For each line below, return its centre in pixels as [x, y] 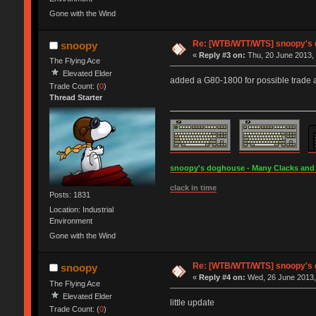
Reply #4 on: [223, 277]
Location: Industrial [81, 210]
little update [192, 303]
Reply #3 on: [223, 55]
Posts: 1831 [69, 194]
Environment [71, 221]
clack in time [193, 187]
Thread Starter [75, 98]
